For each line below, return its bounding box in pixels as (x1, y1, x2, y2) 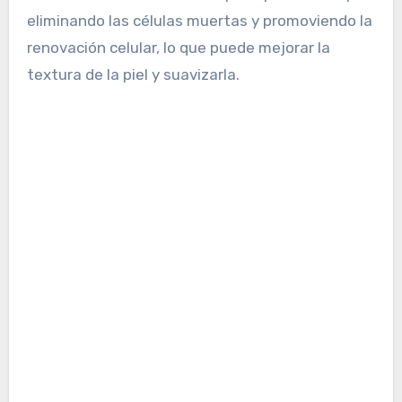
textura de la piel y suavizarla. (26, 66, 240, 84)
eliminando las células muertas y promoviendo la (26, 12, 372, 31)
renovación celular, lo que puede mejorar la (26, 39, 330, 57)
